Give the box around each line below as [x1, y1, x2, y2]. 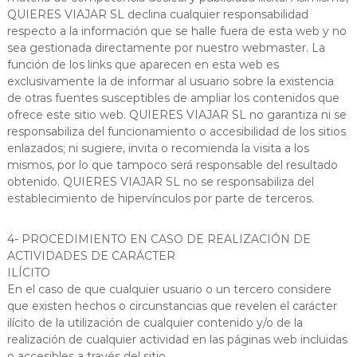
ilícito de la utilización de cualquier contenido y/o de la [6, 315, 303, 330]
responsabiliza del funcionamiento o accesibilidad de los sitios [6, 124, 346, 139]
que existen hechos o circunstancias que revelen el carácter [6, 298, 337, 313]
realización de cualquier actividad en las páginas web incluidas [6, 331, 347, 347]
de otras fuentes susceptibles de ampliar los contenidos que [6, 90, 339, 105]
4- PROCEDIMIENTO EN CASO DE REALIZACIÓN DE [6, 231, 311, 246]
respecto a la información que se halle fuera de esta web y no [6, 23, 347, 38]
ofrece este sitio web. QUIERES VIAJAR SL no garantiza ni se [6, 107, 347, 122]
